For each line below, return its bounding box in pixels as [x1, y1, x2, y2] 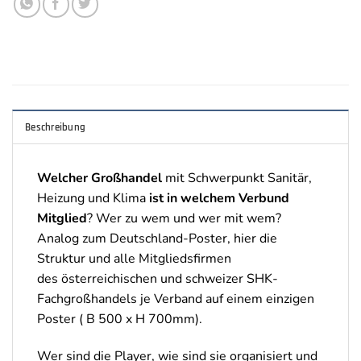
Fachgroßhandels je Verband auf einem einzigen [37, 290, 314, 309]
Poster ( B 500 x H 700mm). [37, 310, 202, 329]
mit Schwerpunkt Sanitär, [162, 169, 312, 188]
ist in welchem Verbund [149, 189, 289, 208]
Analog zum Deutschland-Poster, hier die [37, 230, 277, 248]
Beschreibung [25, 121, 86, 135]
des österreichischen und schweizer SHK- [37, 270, 278, 288]
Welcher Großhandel [37, 169, 162, 188]
